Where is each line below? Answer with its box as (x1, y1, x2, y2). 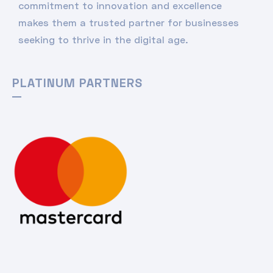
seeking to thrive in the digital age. (18, 34, 188, 45)
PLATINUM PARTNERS (12, 75, 143, 90)
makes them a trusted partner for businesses (18, 16, 239, 28)
